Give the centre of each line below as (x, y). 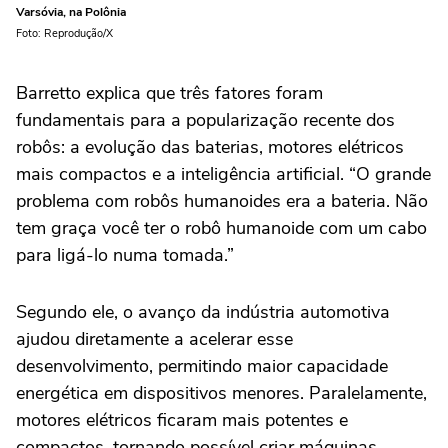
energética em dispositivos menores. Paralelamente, (221, 392)
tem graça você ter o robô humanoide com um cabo (221, 227)
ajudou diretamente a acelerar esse (154, 338)
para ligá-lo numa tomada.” (125, 254)
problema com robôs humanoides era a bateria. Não (222, 200)
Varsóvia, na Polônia (71, 11)
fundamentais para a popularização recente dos (205, 119)
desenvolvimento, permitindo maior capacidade (202, 365)
